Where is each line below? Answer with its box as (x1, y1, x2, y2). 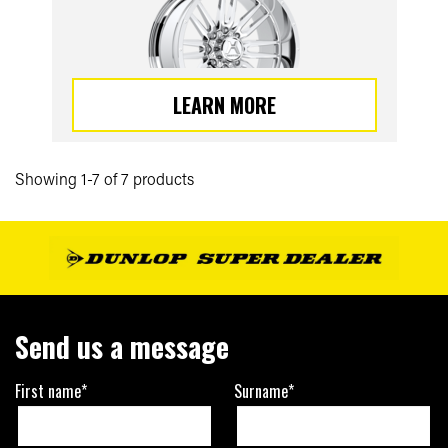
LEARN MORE (172, 90, 276, 120)
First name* (15, 379, 87, 404)
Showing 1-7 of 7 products (15, 168, 194, 189)
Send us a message (15, 326, 229, 368)
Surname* (234, 379, 294, 404)
